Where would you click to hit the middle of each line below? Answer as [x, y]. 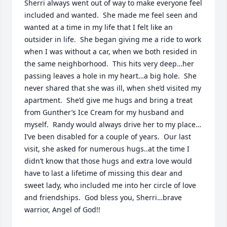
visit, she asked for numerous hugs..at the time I [107, 148]
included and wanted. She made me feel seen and [111, 15]
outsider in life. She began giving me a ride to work [113, 39]
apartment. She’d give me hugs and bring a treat [108, 100]
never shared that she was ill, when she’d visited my [113, 88]
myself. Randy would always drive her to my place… [113, 124]
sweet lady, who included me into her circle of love [110, 185]
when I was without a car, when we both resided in [111, 51]
